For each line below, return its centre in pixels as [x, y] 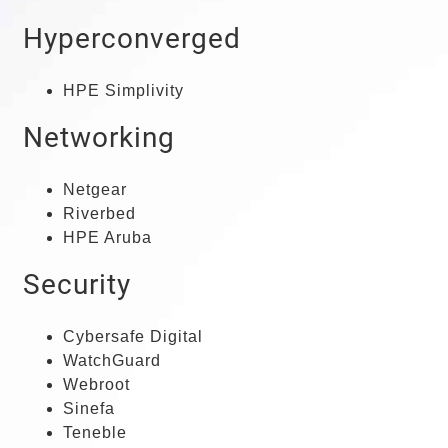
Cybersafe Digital [132, 337]
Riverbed [99, 214]
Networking [98, 138]
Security [76, 285]
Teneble [94, 433]
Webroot [96, 385]
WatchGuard [111, 361]
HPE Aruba [107, 238]
